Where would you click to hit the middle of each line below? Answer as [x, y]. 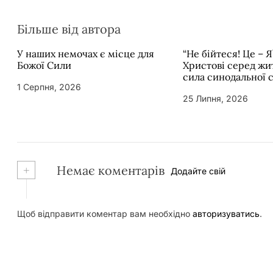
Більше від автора [69, 29]
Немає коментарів [109, 170]
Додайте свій [198, 171]
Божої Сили [44, 65]
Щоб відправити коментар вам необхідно [105, 213]
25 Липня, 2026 [215, 98]
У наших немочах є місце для [86, 53]
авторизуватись [226, 213]
